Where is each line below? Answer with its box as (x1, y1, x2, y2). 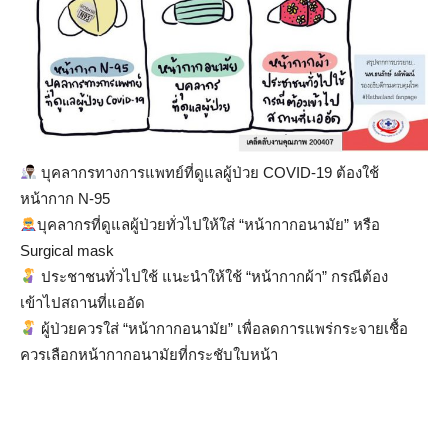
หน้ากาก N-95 (20, 189, 110, 207)
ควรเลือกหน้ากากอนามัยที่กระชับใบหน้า (20, 345, 278, 363)
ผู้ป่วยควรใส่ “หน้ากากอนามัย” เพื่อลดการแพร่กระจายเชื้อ (37, 319, 409, 337)
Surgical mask (20, 241, 114, 259)
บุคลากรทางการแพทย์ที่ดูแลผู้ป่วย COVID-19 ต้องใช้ (37, 163, 380, 181)
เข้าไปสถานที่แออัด (20, 293, 145, 311)
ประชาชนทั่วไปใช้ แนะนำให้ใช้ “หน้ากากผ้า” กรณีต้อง (37, 267, 389, 285)
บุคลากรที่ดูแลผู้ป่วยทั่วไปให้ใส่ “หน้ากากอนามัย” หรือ (37, 215, 381, 233)
